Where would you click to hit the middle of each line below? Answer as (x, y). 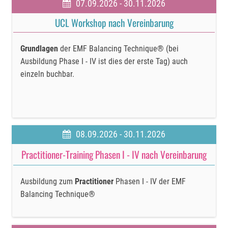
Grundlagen (40, 49)
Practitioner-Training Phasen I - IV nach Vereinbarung (114, 155)
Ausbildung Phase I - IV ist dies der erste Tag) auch (104, 62)
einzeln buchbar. (48, 74)
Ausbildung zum (48, 182)
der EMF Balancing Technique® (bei (120, 49)
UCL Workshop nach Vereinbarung (114, 22)
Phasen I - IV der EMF (150, 182)
